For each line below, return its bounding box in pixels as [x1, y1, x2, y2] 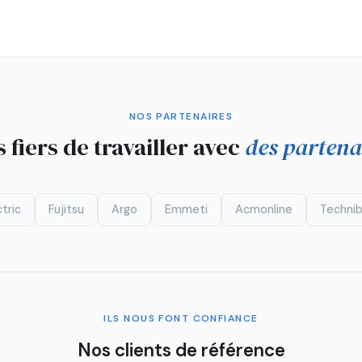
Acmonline [234, 202, 293, 217]
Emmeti [164, 202, 208, 217]
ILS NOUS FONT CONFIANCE [103, 312, 259, 325]
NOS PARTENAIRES [128, 110, 234, 123]
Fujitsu [48, 202, 84, 217]
